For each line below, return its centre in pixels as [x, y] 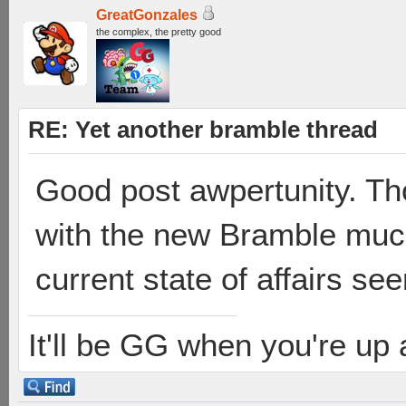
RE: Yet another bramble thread [203, 130]
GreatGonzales [147, 15]
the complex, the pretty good [159, 32]
